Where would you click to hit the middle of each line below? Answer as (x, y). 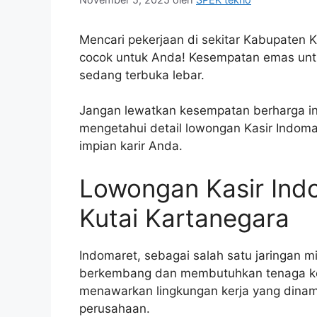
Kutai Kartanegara (184, 218)
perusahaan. (115, 308)
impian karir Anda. (131, 146)
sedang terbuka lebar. (142, 75)
